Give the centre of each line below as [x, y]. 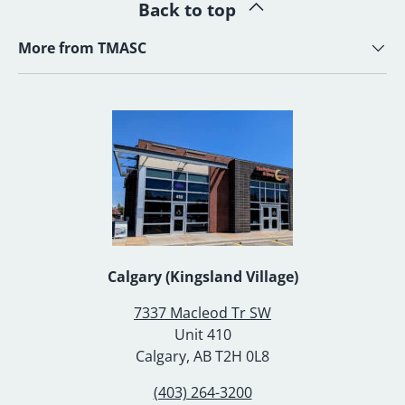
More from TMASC [82, 47]
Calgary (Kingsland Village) [202, 276]
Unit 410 [202, 334]
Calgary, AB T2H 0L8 [202, 356]
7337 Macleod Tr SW [202, 312]
